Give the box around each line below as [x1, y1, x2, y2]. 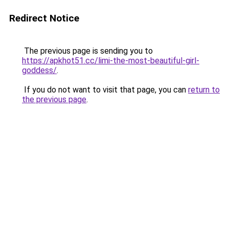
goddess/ [22, 65, 57, 75]
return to [188, 85, 220, 95]
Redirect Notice [9, 12, 79, 24]
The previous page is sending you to [22, 46, 153, 56]
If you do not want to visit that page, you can [22, 85, 188, 95]
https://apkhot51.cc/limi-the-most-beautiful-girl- [22, 56, 199, 65]
